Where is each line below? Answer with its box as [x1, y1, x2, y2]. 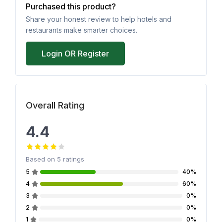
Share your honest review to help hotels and [26, 15, 171, 24]
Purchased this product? [26, 1, 116, 12]
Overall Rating [26, 100, 84, 111]
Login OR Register [42, 49, 109, 59]
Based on [26, 155, 55, 164]
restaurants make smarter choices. [26, 26, 137, 35]
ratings [63, 155, 84, 164]
